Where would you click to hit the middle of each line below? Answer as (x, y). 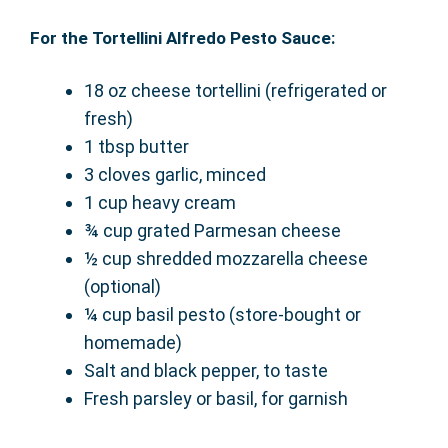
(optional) (122, 286)
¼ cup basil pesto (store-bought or (222, 314)
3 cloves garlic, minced (175, 174)
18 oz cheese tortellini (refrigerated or (235, 90)
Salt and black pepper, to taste (206, 370)
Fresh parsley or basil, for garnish (216, 398)
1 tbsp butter (136, 146)
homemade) (133, 342)
